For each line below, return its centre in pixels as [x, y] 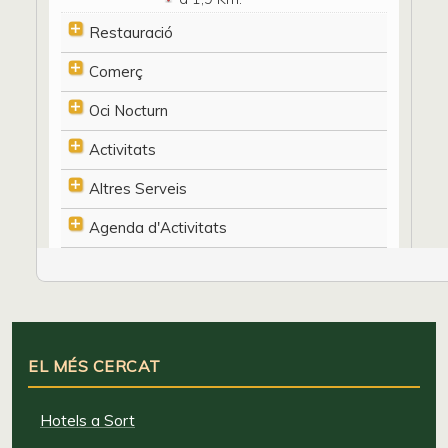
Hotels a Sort [87, 420]
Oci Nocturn [128, 110]
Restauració [131, 32]
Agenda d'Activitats [158, 227]
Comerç [116, 71]
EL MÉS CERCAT [94, 365]
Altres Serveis [138, 188]
